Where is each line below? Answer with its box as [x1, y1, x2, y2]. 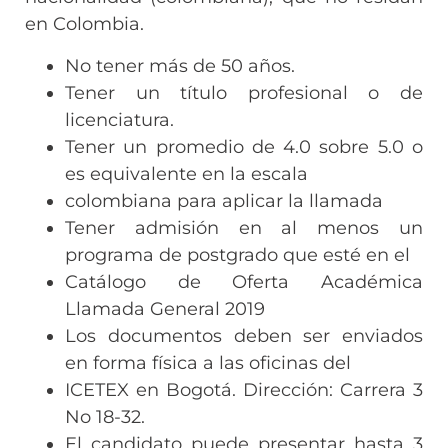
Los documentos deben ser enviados [65, 324, 423, 347]
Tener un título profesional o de [65, 81, 423, 104]
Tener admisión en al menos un [65, 216, 423, 239]
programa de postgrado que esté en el [65, 243, 410, 266]
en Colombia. [25, 13, 144, 36]
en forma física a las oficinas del [65, 351, 351, 374]
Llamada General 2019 [65, 297, 265, 320]
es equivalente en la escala [65, 162, 308, 185]
